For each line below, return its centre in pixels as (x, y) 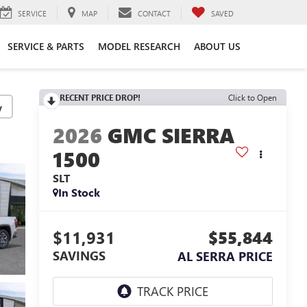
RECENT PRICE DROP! (100, 97)
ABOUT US (217, 46)
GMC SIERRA (171, 135)
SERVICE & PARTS (46, 46)
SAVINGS (79, 256)
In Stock (79, 193)
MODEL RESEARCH (139, 46)
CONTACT (154, 13)
